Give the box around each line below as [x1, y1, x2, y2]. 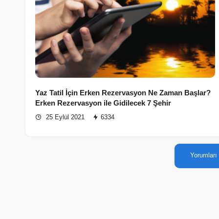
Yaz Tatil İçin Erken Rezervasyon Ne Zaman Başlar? [35, 88, 211, 97]
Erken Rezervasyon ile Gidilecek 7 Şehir [35, 99, 171, 108]
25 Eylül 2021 [44, 113, 85, 121]
